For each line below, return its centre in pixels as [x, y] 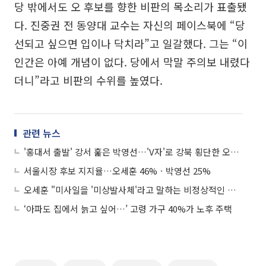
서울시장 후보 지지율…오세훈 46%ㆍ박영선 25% [117, 170]
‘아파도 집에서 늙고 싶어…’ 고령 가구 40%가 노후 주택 [128, 208]
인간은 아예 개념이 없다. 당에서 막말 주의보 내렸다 [132, 61]
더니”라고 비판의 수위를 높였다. [88, 80]
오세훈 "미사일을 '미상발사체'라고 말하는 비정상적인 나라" [232, 189]
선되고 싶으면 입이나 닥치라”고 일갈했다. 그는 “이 [131, 43]
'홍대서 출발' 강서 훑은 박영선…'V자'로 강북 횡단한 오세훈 [235, 151]
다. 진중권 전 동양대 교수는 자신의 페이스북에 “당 [130, 25]
